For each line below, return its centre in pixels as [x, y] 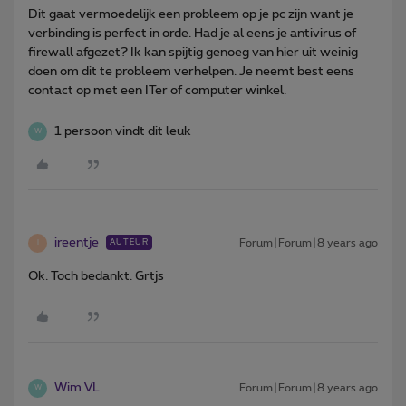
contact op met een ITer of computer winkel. [157, 90]
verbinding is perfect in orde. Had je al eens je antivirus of [192, 33]
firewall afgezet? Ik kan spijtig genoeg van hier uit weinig [193, 52]
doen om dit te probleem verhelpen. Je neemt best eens [191, 71]
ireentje [77, 242]
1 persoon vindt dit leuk [123, 131]
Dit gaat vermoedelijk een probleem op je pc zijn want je [191, 14]
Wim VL [77, 387]
